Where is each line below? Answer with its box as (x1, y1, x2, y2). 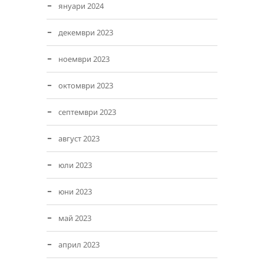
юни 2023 (58, 186, 92, 197)
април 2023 (58, 239, 100, 250)
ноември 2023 (58, 54, 110, 64)
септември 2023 (58, 107, 116, 117)
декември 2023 (58, 27, 113, 38)
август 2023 (58, 133, 100, 144)
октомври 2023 (58, 80, 113, 91)
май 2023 (58, 213, 91, 223)
